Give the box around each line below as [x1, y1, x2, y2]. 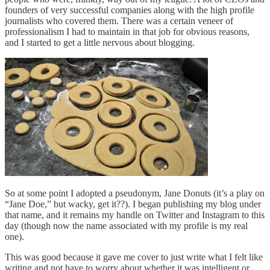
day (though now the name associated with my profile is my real [5, 220, 248, 231]
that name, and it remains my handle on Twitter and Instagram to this [5, 209, 265, 220]
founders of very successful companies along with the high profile [5, 5, 254, 16]
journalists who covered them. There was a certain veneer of [5, 16, 233, 27]
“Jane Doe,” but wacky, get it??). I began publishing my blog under [5, 198, 261, 209]
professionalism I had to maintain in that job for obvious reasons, [5, 27, 250, 37]
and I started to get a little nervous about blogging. [5, 37, 195, 48]
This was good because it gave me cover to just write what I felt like [5, 251, 263, 262]
